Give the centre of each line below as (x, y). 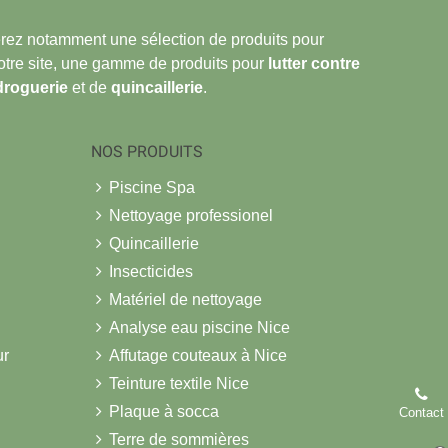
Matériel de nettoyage (185, 299)
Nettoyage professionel (191, 215)
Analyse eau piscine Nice (199, 327)
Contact (421, 412)
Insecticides (151, 271)
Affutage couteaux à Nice (198, 355)
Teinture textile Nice (179, 383)
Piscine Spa (152, 187)
